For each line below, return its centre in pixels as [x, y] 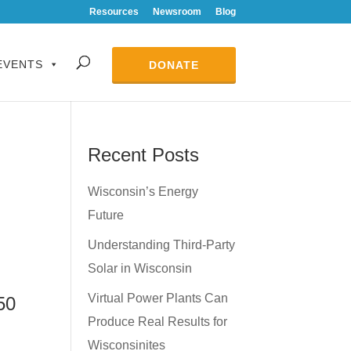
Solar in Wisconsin [139, 268]
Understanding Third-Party [161, 245]
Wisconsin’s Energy [143, 192]
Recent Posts [143, 155]
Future [105, 215]
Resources [114, 12]
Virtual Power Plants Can [157, 298]
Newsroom [177, 12]
